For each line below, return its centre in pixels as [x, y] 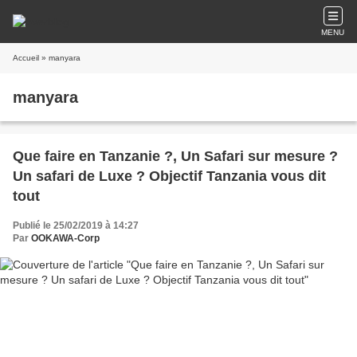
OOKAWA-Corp [65, 238]
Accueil [26, 58]
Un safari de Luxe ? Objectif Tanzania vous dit [169, 176]
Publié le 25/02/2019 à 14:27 [76, 226]
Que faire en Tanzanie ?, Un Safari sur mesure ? [175, 156]
